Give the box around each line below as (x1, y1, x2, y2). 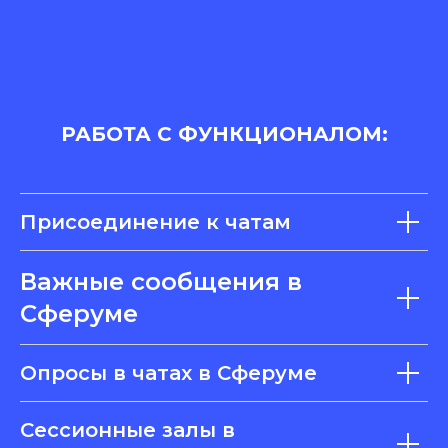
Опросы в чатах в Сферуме (20, 361, 317, 385)
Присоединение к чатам (20, 210, 291, 234)
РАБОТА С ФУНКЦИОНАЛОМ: (60, 122, 388, 146)
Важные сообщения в (20, 267, 302, 296)
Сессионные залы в (20, 418, 235, 442)
